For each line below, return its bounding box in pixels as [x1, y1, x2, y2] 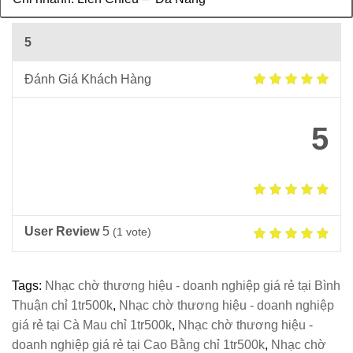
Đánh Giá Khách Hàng [24, 72, 151, 87]
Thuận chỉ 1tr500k [12, 299, 113, 313]
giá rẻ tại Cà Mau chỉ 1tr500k [12, 318, 172, 333]
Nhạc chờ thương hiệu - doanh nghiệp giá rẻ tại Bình [45, 279, 340, 293]
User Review [24, 225, 99, 239]
